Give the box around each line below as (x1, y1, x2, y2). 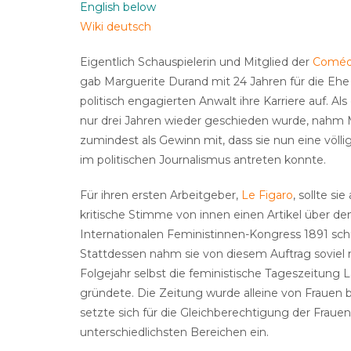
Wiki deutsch (80, 20, 151, 34)
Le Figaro (241, 188, 293, 203)
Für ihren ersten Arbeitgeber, (80, 188, 241, 203)
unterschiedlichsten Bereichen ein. (80, 325, 269, 340)
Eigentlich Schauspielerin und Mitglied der (80, 55, 313, 70)
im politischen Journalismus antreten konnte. (80, 153, 326, 168)
